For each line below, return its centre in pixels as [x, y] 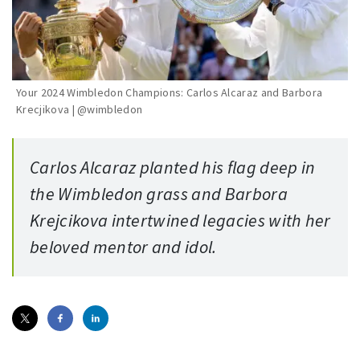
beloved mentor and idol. [123, 247]
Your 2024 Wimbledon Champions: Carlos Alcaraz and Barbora [170, 93]
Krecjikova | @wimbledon [80, 110]
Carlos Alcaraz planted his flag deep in [173, 168]
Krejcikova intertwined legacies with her [180, 221]
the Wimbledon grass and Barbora [159, 194]
